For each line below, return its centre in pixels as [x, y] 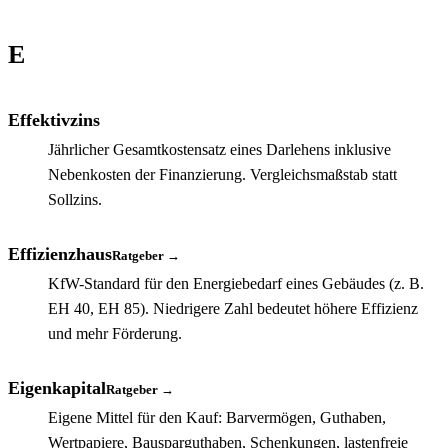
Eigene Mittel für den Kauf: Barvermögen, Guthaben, [217, 417]
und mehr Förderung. [115, 333]
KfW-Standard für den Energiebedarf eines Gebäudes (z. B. [236, 283]
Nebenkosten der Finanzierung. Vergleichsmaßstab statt [222, 174]
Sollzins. [75, 199]
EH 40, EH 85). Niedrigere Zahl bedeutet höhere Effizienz [233, 308]
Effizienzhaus [60, 253]
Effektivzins [54, 119]
